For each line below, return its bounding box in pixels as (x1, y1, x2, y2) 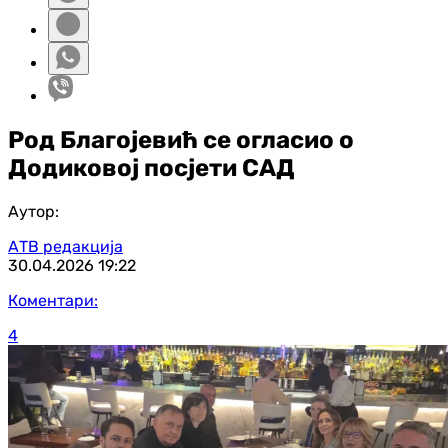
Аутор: (8, 201, 59, 221)
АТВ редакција (8, 236, 123, 256)
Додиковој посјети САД (8, 153, 295, 182)
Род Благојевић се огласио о (8, 125, 354, 154)
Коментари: (8, 290, 98, 310)
